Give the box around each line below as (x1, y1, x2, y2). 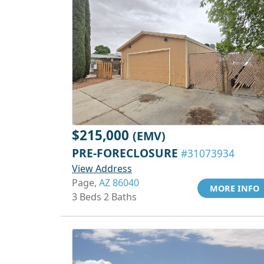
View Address (72, 162, 132, 175)
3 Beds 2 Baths (72, 190, 137, 203)
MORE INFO (210, 183, 259, 194)
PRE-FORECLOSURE (72, 145, 181, 161)
